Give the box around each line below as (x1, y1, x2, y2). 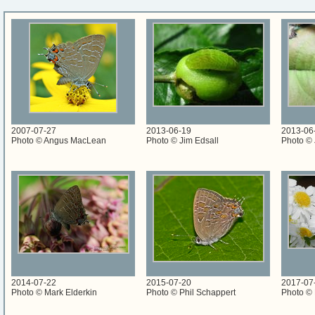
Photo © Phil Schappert (146, 288, 236, 298)
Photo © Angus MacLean (11, 136, 106, 146)
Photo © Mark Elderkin (11, 288, 97, 298)
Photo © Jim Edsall (146, 136, 219, 146)
